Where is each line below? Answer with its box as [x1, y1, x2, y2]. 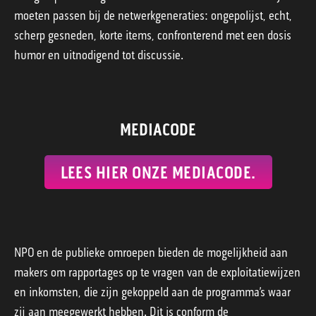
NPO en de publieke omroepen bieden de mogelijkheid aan [14, 245, 288, 261]
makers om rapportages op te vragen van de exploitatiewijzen [14, 265, 300, 281]
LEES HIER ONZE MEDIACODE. [60, 163, 256, 183]
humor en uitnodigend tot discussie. [14, 47, 183, 63]
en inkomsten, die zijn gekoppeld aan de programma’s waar [14, 284, 291, 300]
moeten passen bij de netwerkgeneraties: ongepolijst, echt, [14, 8, 292, 24]
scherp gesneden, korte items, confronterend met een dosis [14, 28, 291, 44]
